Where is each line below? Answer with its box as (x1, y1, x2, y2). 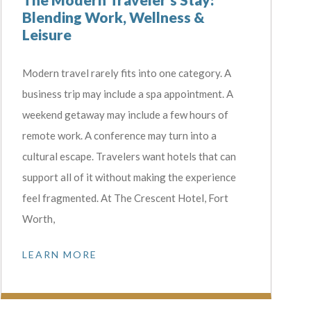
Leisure (22, 26, 72, 44)
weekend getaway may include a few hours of (22, 108, 228, 121)
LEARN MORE (22, 249, 97, 261)
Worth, (22, 212, 55, 226)
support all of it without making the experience (22, 171, 236, 184)
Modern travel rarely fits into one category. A (22, 67, 231, 80)
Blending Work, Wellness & (22, 8, 205, 26)
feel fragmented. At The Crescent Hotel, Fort (22, 192, 228, 205)
